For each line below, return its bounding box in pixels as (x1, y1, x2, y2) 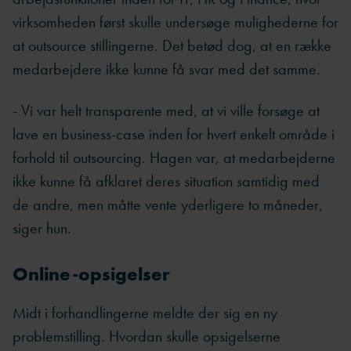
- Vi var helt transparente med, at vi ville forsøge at (13, 100, 320, 121)
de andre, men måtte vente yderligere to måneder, (13, 194, 323, 215)
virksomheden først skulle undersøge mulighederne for (13, 12, 338, 33)
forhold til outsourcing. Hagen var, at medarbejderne (13, 147, 335, 168)
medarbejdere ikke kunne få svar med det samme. (13, 59, 320, 80)
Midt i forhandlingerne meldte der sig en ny (13, 302, 277, 323)
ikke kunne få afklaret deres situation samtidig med (13, 170, 320, 191)
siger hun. (13, 217, 71, 238)
